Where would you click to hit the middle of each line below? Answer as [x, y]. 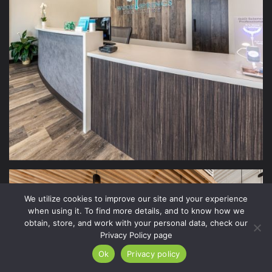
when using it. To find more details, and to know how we [136, 211]
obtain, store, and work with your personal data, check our [136, 223]
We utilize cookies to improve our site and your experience [136, 199]
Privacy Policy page [136, 235]
